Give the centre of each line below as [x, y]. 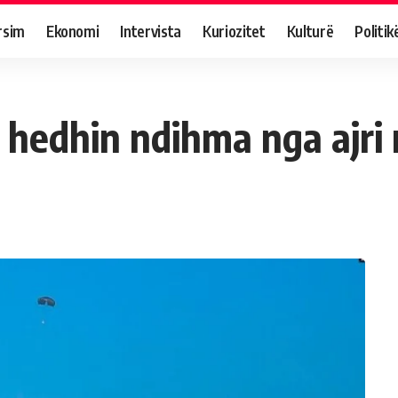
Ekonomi [72, 31]
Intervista [151, 31]
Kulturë [310, 31]
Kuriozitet [234, 31]
